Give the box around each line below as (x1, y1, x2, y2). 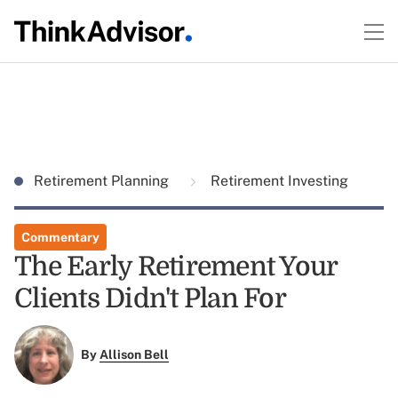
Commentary (21, 230, 99, 244)
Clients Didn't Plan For (14, 283, 286, 314)
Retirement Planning (34, 172, 172, 189)
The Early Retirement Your (14, 251, 338, 282)
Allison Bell (99, 347, 169, 362)
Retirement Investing (207, 172, 348, 189)
